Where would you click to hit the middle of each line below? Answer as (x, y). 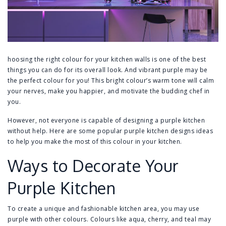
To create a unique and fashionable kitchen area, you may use (103, 209)
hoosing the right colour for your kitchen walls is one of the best (107, 60)
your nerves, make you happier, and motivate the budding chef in (109, 91)
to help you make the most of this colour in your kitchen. (95, 142)
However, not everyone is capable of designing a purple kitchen (106, 121)
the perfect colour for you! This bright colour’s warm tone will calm (111, 81)
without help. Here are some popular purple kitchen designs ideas (110, 131)
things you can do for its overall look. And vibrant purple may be (108, 70)
